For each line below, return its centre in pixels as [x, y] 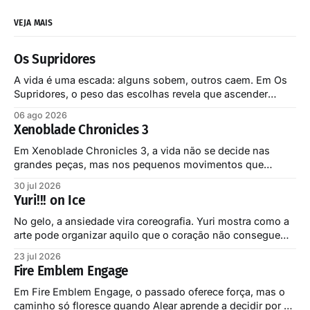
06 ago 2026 [40, 116]
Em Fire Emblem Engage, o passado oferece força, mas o [149, 292]
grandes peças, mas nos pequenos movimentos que [139, 165]
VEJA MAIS [34, 23]
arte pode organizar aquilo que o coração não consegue [147, 235]
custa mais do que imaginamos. [90, 108]
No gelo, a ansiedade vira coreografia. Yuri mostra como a [152, 221]
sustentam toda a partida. [75, 179]
